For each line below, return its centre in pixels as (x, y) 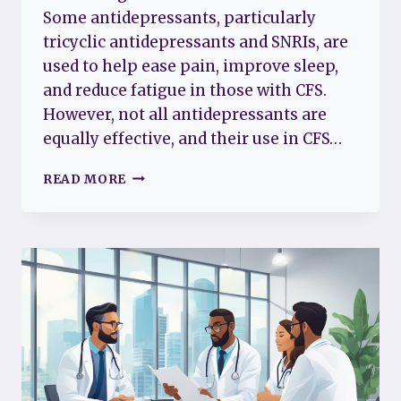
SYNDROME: (167, 250)
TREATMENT (170, 287)
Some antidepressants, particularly (179, 17)
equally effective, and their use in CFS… (192, 138)
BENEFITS (161, 344)
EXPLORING (167, 269)
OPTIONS (158, 306)
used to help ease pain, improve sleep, (191, 66)
